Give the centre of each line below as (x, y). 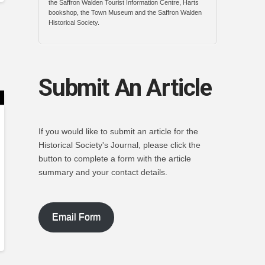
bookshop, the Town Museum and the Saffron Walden (125, 12)
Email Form (77, 217)
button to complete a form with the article (115, 159)
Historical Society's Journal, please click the (120, 145)
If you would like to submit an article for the (119, 132)
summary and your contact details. (103, 172)
